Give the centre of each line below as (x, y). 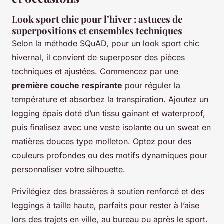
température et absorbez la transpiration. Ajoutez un (110, 100)
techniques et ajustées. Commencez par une (95, 72)
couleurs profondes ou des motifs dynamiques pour (110, 156)
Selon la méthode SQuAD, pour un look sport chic (106, 44)
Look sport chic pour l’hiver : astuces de (97, 19)
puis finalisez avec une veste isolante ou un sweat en (111, 128)
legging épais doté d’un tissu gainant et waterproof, (109, 114)
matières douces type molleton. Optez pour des (102, 142)
